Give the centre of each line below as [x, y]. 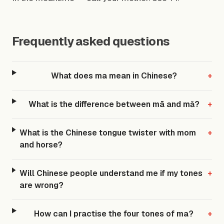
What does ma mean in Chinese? [114, 76]
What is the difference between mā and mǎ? [114, 104]
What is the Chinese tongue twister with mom [108, 133]
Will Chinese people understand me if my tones [111, 173]
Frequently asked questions [91, 41]
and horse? [41, 145]
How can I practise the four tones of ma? [114, 214]
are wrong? [42, 185]
